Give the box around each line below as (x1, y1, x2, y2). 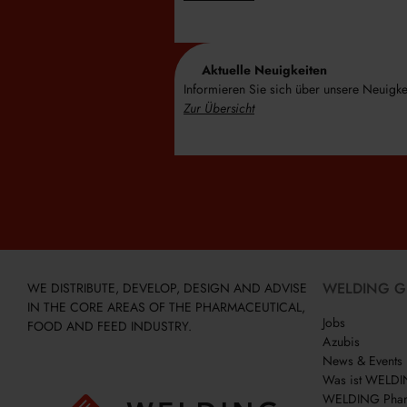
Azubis (323, 333, 360, 352)
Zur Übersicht (184, 98, 254, 117)
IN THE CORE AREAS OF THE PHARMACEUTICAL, (27, 298, 305, 317)
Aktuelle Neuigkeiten (202, 60, 327, 79)
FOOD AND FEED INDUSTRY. (27, 317, 192, 336)
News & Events (323, 352, 402, 371)
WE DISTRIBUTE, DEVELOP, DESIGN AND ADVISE (27, 279, 307, 298)
